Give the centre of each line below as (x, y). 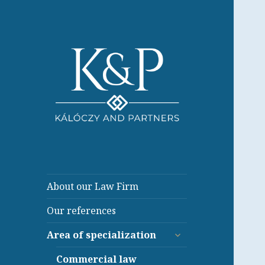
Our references (82, 210)
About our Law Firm (93, 186)
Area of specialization (102, 235)
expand (185, 231)
